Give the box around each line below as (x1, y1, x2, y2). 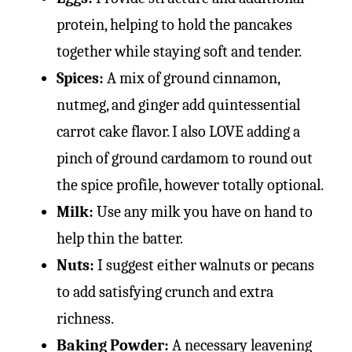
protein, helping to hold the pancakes (57, 15, 292, 34)
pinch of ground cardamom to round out (57, 148, 313, 167)
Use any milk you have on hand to (97, 202, 313, 221)
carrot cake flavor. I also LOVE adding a (57, 122, 300, 141)
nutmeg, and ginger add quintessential (57, 95, 300, 114)
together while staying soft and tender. (57, 42, 302, 60)
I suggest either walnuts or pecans (97, 255, 314, 274)
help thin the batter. (57, 229, 183, 247)
